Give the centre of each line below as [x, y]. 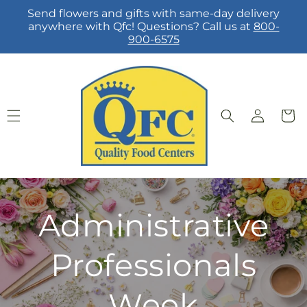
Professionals [153, 265]
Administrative [153, 225]
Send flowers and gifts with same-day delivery [153, 13]
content [41, 21]
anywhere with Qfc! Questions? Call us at [140, 26]
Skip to [39, 9]
